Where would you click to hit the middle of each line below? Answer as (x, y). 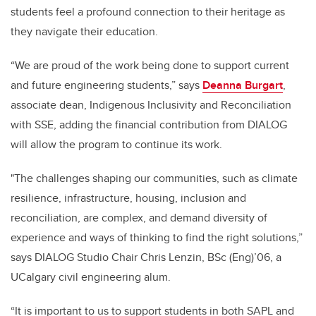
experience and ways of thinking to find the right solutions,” (157, 238)
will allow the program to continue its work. (116, 145)
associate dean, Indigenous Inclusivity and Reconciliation (151, 105)
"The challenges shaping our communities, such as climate (154, 178)
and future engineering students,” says (107, 85)
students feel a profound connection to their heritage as (148, 12)
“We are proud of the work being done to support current (150, 66)
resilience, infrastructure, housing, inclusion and (128, 198)
